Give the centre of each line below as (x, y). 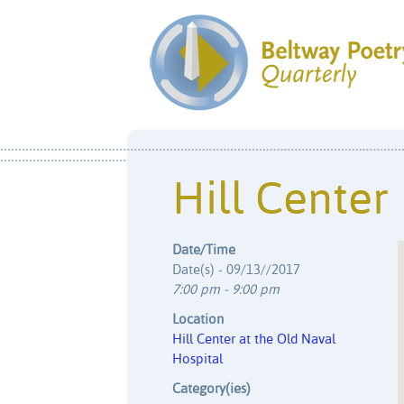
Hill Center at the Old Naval (254, 339)
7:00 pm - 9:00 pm (226, 289)
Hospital (197, 359)
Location (198, 319)
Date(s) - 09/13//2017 (236, 270)
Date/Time (204, 250)
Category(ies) (211, 389)
